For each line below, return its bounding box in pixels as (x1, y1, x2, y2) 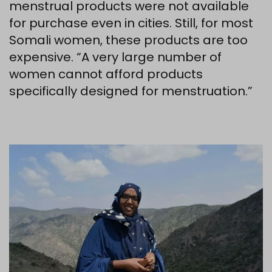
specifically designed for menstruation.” (9, 83, 253, 100)
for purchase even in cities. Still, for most (9, 15, 253, 32)
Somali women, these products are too (9, 32, 248, 49)
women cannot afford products (9, 66, 203, 83)
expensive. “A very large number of (9, 49, 222, 66)
